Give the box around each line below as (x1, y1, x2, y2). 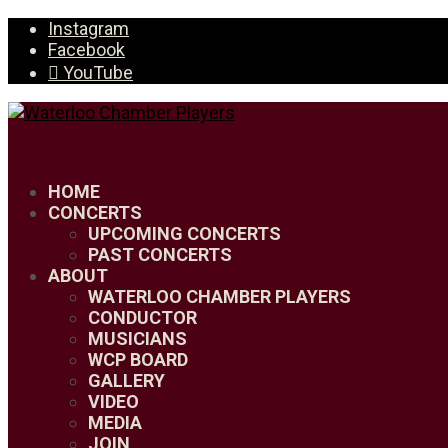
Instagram (48, 18, 129, 39)
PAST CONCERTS (88, 244, 232, 265)
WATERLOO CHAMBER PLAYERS (88, 286, 351, 307)
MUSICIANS (88, 328, 187, 349)
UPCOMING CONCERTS (88, 223, 281, 244)
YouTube (63, 62, 133, 83)
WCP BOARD (88, 349, 188, 370)
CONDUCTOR (88, 307, 197, 328)
